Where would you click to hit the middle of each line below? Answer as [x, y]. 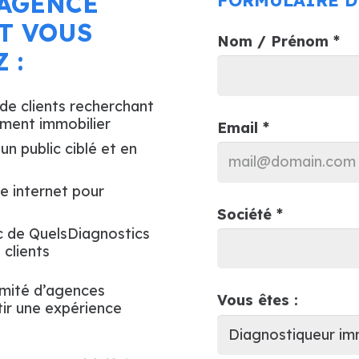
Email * [243, 127]
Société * [250, 214]
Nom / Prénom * [278, 41]
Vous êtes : [258, 301]
